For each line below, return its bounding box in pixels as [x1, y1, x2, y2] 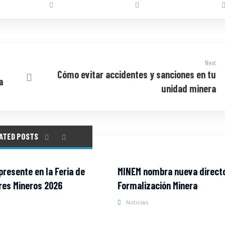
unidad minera [161, 82, 216, 94]
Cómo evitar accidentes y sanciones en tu [57, 68, 216, 80]
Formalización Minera [117, 179, 197, 191]
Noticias [126, 198, 149, 205]
